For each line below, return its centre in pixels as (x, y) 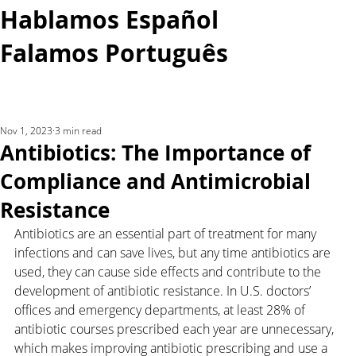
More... (301, 101)
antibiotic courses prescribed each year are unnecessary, (176, 329)
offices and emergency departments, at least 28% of (161, 310)
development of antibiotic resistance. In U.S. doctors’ (164, 291)
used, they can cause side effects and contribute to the (169, 272)
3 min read (78, 131)
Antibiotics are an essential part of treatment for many (167, 234)
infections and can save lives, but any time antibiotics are (174, 253)
